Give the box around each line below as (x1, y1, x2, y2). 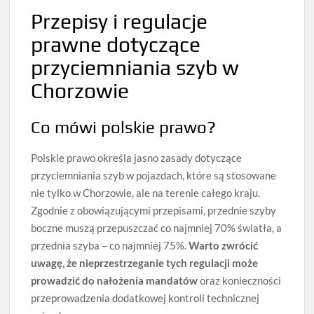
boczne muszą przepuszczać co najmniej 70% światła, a (31, 221, 282, 234)
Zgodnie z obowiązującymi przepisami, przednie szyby (31, 203, 277, 217)
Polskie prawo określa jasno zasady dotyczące (31, 151, 243, 164)
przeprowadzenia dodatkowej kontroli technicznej (31, 291, 260, 304)
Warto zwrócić (189, 238, 259, 252)
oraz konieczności (198, 273, 282, 287)
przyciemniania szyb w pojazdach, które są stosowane (31, 168, 277, 182)
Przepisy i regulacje (31, 9, 208, 34)
